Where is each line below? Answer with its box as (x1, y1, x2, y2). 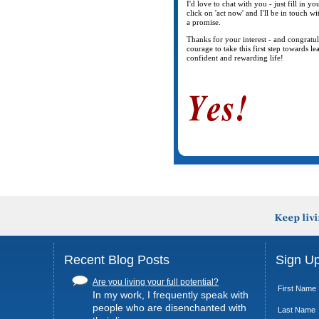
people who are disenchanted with (93, 302, 246, 313)
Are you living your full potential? (93, 277, 219, 287)
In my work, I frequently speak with (93, 289, 249, 300)
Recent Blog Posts (64, 253, 169, 267)
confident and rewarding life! (187, 53, 283, 63)
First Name (278, 284, 316, 293)
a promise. (187, 18, 221, 27)
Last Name (278, 305, 315, 314)
